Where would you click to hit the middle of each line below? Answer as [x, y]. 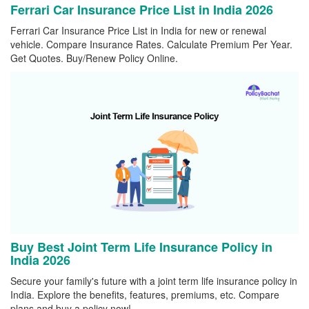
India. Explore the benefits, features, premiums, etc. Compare [145, 295]
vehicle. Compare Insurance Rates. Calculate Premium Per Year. [151, 44]
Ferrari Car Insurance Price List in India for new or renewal [138, 31]
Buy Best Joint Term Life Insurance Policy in [141, 247]
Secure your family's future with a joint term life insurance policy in [154, 281]
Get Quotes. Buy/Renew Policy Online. [94, 58]
